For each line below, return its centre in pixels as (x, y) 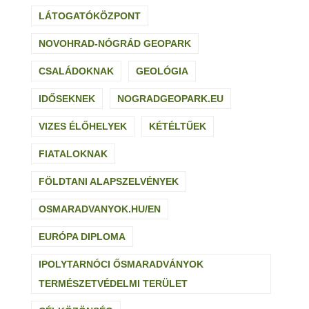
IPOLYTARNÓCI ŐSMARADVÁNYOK (121, 264)
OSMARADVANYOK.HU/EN (100, 209)
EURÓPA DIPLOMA (82, 236)
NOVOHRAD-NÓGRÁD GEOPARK (115, 43)
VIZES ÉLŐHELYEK (83, 126)
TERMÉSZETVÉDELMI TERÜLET (113, 283)
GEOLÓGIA (162, 71)
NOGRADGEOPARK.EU (170, 98)
